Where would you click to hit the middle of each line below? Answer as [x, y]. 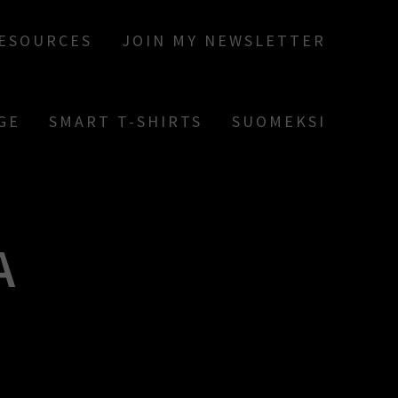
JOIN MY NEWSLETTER [223, 40]
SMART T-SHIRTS [126, 121]
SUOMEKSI [279, 121]
